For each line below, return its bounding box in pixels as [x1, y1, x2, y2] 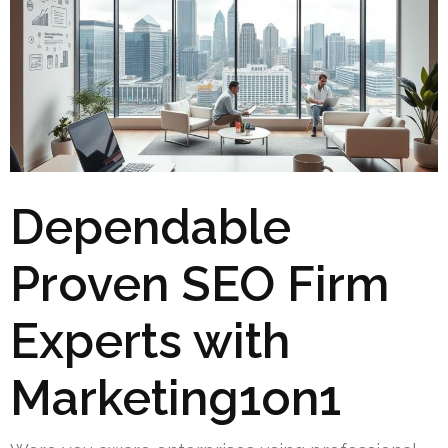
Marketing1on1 [10, 369, 341, 426]
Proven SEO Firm [10, 255, 389, 312]
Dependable [10, 198, 291, 255]
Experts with [10, 312, 290, 369]
